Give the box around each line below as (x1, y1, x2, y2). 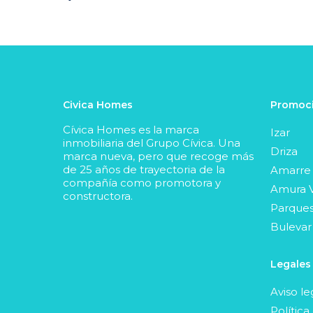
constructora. (63, 189, 133, 203)
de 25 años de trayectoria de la (63, 162, 225, 176)
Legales (270, 257, 311, 270)
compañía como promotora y (63, 175, 221, 189)
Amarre (270, 163, 311, 177)
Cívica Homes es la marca (63, 122, 199, 136)
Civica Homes (63, 98, 133, 111)
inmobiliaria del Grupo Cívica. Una (63, 136, 240, 150)
